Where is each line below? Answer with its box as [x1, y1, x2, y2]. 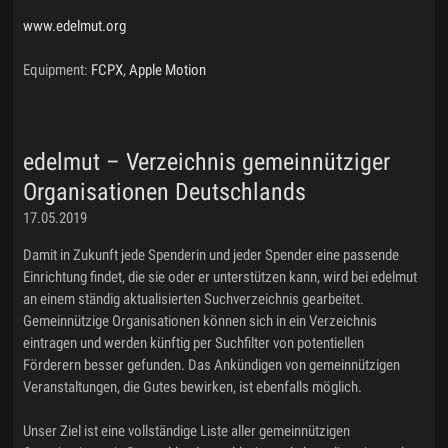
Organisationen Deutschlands [23, 178, 307, 207]
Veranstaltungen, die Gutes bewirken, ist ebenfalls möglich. [23, 378, 363, 397]
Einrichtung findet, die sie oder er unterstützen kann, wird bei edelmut [23, 268, 418, 287]
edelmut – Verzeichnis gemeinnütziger [23, 148, 391, 177]
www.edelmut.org [23, 17, 127, 36]
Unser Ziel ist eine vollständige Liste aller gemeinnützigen [23, 422, 351, 441]
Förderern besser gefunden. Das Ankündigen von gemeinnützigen [23, 356, 401, 375]
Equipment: [23, 61, 92, 80]
